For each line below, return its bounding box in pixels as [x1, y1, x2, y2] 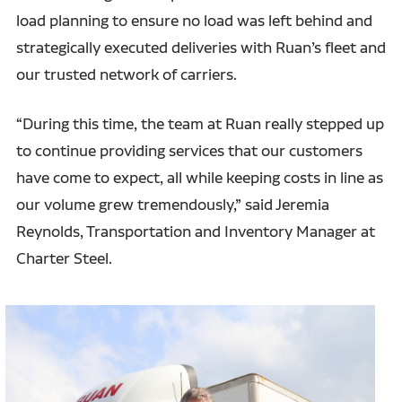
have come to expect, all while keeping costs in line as [15, 168, 383, 188]
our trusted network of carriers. [15, 65, 244, 84]
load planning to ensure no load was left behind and [15, 11, 372, 31]
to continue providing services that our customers [15, 141, 363, 161]
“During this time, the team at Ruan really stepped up [15, 114, 384, 134]
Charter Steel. [15, 249, 116, 268]
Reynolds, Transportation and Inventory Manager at [15, 222, 375, 241]
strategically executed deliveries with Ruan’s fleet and [15, 38, 386, 57]
